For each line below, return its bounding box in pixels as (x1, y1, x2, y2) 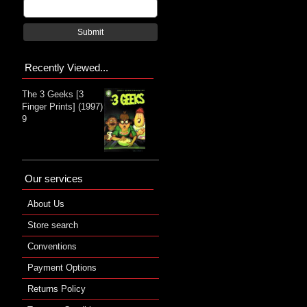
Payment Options (27, 262, 97, 273)
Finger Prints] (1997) (22, 101, 103, 112)
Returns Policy (27, 284, 86, 295)
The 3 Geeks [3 (22, 88, 84, 99)
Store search (27, 220, 78, 231)
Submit (77, 27, 103, 36)
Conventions (27, 241, 77, 252)
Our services (25, 173, 83, 185)
